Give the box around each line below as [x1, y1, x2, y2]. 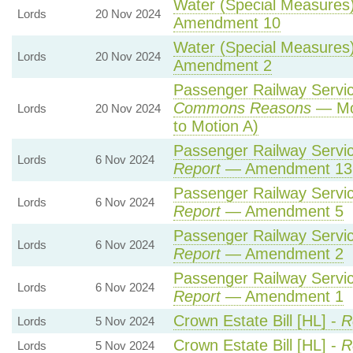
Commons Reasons [173, 99, 311, 117]
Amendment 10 [173, 14, 281, 32]
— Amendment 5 [220, 203, 344, 220]
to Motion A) [173, 117, 258, 135]
